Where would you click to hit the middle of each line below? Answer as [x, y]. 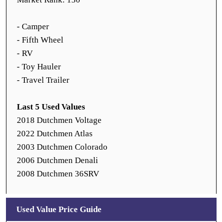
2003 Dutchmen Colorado [62, 147]
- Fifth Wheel [40, 40]
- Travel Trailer [43, 80]
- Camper [33, 27]
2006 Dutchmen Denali [57, 160]
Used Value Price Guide [59, 209]
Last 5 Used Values [51, 107]
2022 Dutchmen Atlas [55, 134]
